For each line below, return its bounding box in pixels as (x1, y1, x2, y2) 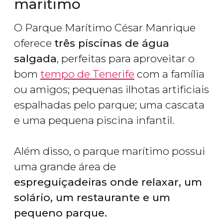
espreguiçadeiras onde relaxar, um (14, 176, 202, 189)
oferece (14, 37, 54, 50)
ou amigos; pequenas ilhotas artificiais (14, 83, 209, 96)
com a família (134, 68, 205, 81)
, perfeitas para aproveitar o (57, 52, 195, 65)
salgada (14, 52, 57, 65)
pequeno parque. (14, 207, 107, 220)
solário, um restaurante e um (14, 191, 170, 204)
